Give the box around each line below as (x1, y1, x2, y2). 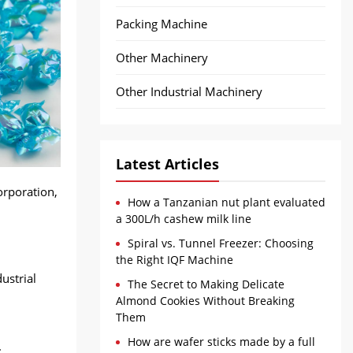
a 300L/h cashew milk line (116, 211, 251, 226)
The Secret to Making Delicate (128, 277, 284, 292)
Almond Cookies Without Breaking (116, 293, 295, 308)
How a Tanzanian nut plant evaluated (128, 195, 325, 210)
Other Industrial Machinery (116, 84, 262, 99)
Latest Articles (116, 154, 219, 173)
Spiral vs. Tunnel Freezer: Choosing (128, 236, 314, 251)
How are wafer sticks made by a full (128, 334, 315, 349)
